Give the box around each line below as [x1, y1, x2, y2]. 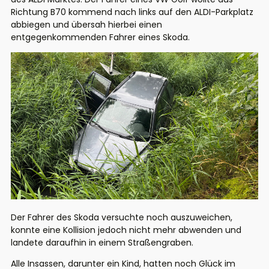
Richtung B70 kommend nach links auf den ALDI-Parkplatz [11, 5, 253, 18]
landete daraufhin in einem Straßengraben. [11, 237, 196, 249]
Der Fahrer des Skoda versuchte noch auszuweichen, [11, 211, 232, 224]
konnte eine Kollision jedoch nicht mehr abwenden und [11, 224, 241, 237]
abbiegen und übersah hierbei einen [11, 18, 162, 31]
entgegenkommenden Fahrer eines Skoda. [11, 31, 192, 43]
